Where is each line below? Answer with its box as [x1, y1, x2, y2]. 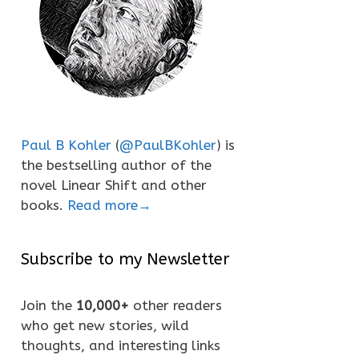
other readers [129, 297, 222, 313]
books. [21, 197, 67, 213]
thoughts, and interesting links [21, 337, 220, 353]
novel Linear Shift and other [21, 177, 207, 193]
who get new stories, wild [21, 317, 189, 333]
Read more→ [67, 197, 151, 213]
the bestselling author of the [21, 157, 212, 173]
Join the [21, 297, 76, 313]
